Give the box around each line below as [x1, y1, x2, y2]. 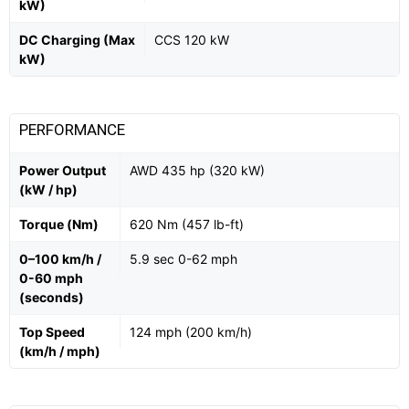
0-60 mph [19, 269, 83, 286]
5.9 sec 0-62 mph [130, 250, 237, 267]
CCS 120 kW [154, 31, 229, 47]
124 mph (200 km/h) [130, 323, 252, 340]
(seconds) [19, 288, 84, 305]
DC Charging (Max [19, 31, 135, 47]
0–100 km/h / [19, 250, 101, 267]
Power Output [19, 162, 106, 178]
